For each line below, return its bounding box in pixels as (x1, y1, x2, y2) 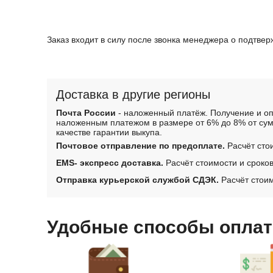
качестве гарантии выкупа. (56, 127, 162, 137)
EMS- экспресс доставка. (56, 157, 163, 168)
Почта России (56, 107, 116, 118)
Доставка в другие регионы (56, 87, 210, 101)
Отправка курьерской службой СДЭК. (56, 174, 219, 185)
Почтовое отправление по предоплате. (56, 140, 225, 151)
